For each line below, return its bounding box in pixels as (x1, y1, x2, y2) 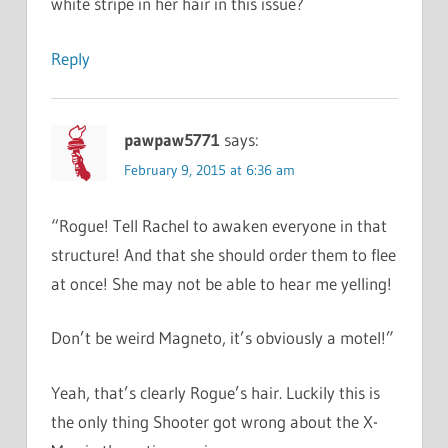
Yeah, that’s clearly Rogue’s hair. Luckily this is (50, 381, 380, 403)
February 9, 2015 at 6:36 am (123, 160, 295, 179)
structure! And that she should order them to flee (50, 243, 396, 265)
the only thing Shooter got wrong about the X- (50, 410, 378, 432)
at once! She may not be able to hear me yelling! (50, 272, 392, 294)
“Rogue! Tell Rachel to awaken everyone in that (50, 214, 387, 236)
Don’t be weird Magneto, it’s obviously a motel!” (50, 327, 394, 349)
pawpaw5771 (123, 128, 220, 150)
